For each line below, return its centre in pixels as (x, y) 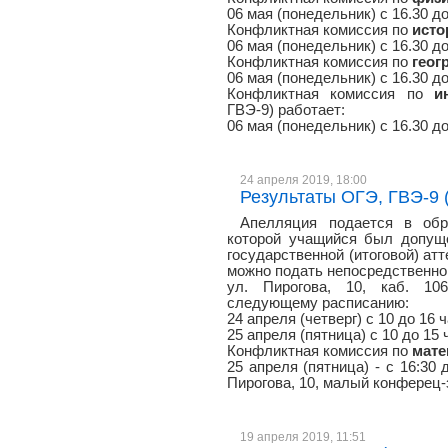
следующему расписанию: (318, 303)
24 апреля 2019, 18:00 (304, 179)
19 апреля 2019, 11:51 (303, 436)
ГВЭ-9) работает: (286, 110)
